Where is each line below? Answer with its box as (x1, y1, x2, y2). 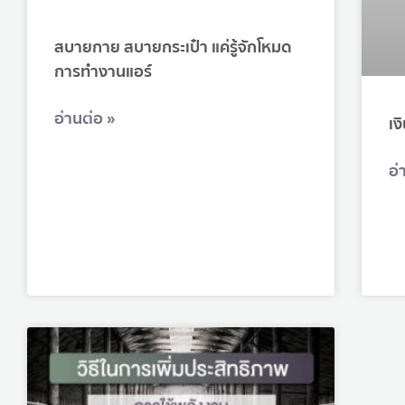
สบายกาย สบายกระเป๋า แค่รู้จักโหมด (54, 34, 292, 61)
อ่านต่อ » (54, 106, 115, 133)
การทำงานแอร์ (54, 59, 152, 86)
